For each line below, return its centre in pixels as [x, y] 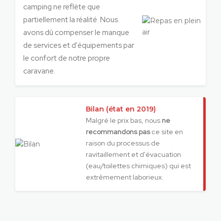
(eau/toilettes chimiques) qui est [138, 166]
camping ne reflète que [62, 7]
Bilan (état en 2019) [121, 109]
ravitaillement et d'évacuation [133, 154]
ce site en [166, 132]
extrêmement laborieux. [125, 177]
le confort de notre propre [67, 58]
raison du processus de [123, 143]
